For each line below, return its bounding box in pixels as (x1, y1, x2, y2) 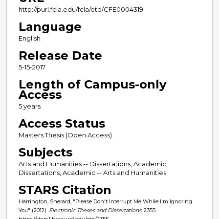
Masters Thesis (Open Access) (18, 131, 112, 139)
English (18, 34, 41, 42)
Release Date (18, 48, 102, 63)
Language (18, 19, 82, 34)
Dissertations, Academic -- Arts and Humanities (18, 168, 166, 176)
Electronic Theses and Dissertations (48, 206, 141, 214)
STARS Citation (18, 182, 111, 197)
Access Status (18, 116, 105, 131)
